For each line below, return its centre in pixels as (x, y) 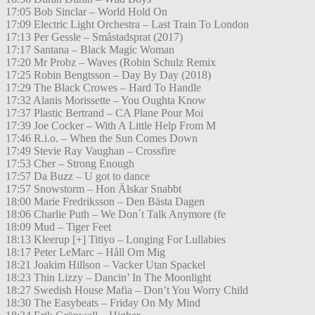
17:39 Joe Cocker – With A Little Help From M (111, 126)
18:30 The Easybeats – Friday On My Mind (103, 303)
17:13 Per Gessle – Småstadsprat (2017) (94, 37)
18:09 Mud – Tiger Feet (58, 227)
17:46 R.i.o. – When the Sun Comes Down (102, 139)
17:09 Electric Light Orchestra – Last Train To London (127, 25)
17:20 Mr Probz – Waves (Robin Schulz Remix (111, 63)
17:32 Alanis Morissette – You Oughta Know (106, 101)
